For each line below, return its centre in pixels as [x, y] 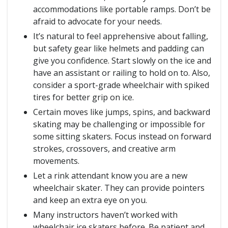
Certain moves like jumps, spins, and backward [122, 112]
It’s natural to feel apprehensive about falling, [121, 36]
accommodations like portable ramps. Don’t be [122, 9]
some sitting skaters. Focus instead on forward [122, 136]
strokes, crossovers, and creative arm [104, 149]
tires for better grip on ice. [84, 97]
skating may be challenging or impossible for [119, 124]
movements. [56, 161]
